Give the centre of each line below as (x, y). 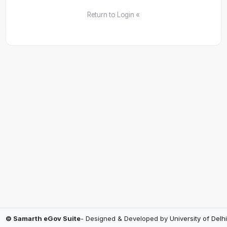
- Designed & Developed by (125, 218)
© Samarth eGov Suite (43, 218)
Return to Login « (113, 14)
